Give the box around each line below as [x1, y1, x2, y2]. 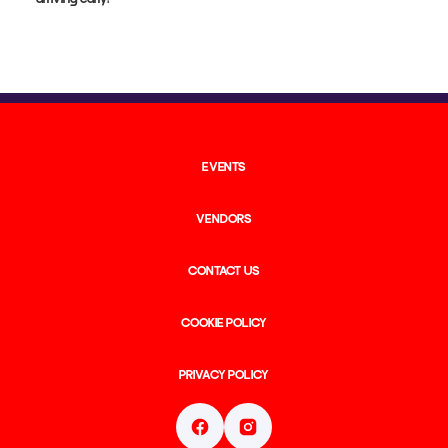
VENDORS [196, 214, 252, 228]
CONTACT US [188, 266, 260, 280]
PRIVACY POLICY [179, 370, 269, 384]
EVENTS [201, 162, 247, 176]
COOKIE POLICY [181, 318, 267, 332]
